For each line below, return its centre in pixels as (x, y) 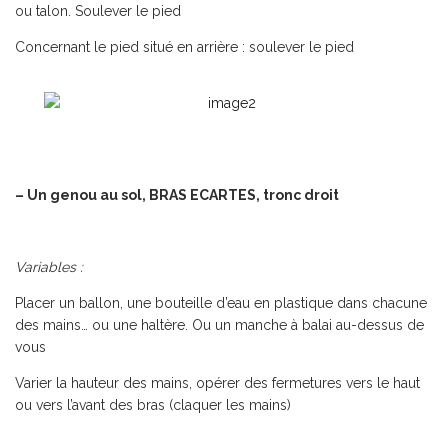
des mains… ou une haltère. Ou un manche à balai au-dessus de (219, 325)
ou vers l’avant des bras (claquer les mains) (153, 405)
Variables (45, 267)
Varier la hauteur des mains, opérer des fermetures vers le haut (217, 383)
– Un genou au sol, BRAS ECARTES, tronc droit (177, 195)
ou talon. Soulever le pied (98, 11)
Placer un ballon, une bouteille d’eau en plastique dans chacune (221, 303)
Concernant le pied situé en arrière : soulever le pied (184, 47)
